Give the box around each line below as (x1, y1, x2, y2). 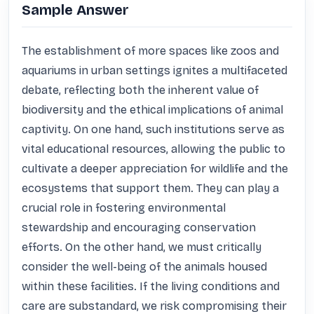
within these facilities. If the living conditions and (22, 280, 280, 293)
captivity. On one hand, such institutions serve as (22, 123, 285, 136)
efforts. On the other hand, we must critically (22, 240, 261, 254)
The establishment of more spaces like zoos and (22, 44, 279, 57)
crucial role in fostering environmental (22, 201, 226, 214)
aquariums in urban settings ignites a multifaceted (22, 64, 287, 77)
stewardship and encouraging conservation (22, 221, 256, 234)
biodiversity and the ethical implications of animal (22, 103, 283, 116)
